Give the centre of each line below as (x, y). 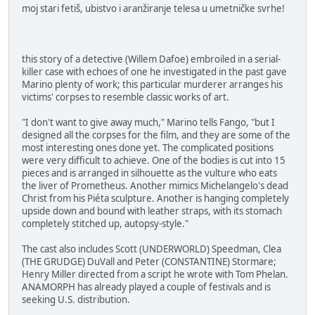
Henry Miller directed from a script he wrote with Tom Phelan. (155, 274)
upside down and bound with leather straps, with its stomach (152, 211)
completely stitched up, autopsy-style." (105, 223)
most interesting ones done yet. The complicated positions (148, 147)
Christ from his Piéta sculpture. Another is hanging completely (155, 198)
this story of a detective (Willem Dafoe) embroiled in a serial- (151, 59)
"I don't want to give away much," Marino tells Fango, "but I (148, 122)
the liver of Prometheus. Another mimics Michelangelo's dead (155, 185)
